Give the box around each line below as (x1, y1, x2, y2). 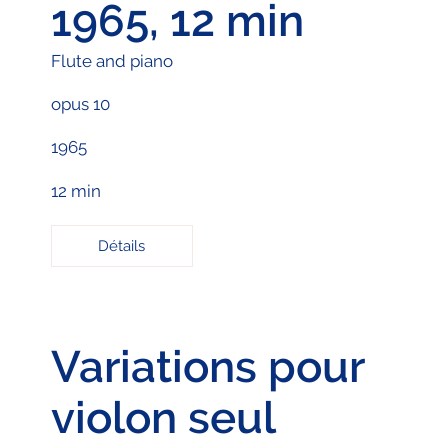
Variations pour (50, 341, 364, 393)
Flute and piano (50, 50, 173, 71)
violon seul (50, 392, 276, 444)
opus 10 (50, 93, 110, 114)
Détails (98, 236, 146, 255)
